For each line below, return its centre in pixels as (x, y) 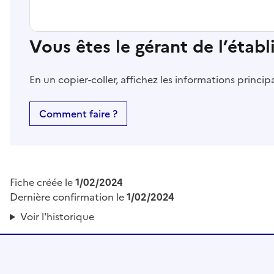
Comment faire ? (78, 114)
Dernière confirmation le (68, 197)
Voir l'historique (57, 217)
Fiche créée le (43, 183)
